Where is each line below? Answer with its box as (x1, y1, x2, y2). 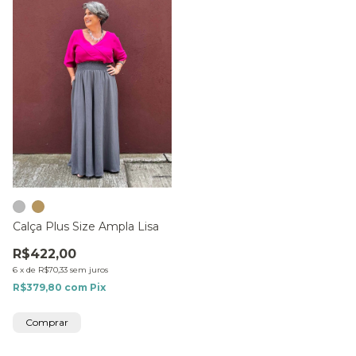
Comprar (25, 316, 68, 329)
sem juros (70, 265, 108, 276)
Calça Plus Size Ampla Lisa (13, 219, 159, 234)
